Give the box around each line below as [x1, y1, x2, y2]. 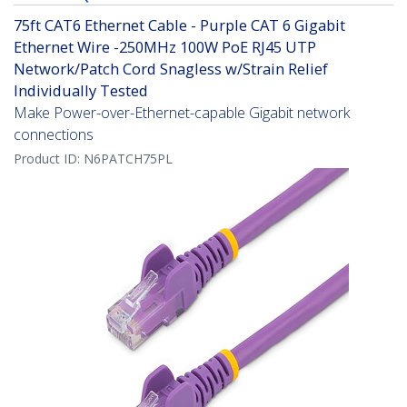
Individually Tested [14, 80, 148, 102]
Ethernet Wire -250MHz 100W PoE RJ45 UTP [14, 36, 316, 58]
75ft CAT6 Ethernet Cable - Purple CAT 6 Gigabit [14, 15, 345, 36]
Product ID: [14, 150, 84, 168]
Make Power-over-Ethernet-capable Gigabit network [14, 103, 350, 124]
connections [14, 124, 94, 145]
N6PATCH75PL [84, 150, 173, 168]
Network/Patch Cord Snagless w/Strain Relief [14, 58, 328, 80]
